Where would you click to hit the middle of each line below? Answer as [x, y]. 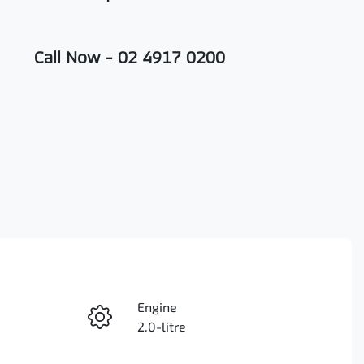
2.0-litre [161, 327]
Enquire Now [130, 323]
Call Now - [73, 57]
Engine [157, 307]
